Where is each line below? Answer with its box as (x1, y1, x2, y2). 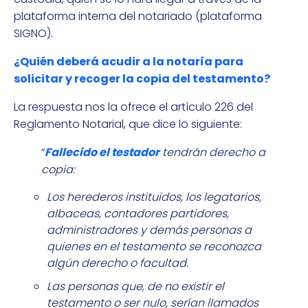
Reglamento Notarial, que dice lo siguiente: (14, 116, 242, 133)
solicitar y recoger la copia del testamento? (14, 71, 270, 87)
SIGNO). (14, 25, 53, 42)
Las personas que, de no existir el (47, 278, 224, 295)
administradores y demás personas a (47, 222, 252, 239)
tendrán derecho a (159, 144, 265, 161)
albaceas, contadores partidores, (47, 206, 229, 222)
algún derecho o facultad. (47, 255, 188, 272)
